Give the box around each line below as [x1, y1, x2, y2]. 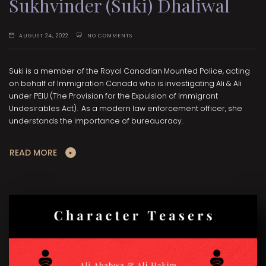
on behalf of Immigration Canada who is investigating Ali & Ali [9, 78, 242, 88]
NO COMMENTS [87, 32, 132, 40]
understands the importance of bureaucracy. [9, 115, 183, 126]
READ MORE [9, 146, 57, 159]
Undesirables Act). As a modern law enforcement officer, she [9, 103, 242, 113]
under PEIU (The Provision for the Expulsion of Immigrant [9, 90, 218, 101]
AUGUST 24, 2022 [19, 32, 69, 40]
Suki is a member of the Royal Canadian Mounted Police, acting [9, 65, 250, 76]
